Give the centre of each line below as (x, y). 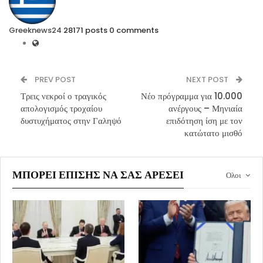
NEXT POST (208, 80)
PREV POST (54, 80)
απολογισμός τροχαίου (61, 109)
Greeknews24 (35, 31)
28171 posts (85, 31)
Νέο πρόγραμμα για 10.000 (192, 96)
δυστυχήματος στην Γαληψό (71, 121)
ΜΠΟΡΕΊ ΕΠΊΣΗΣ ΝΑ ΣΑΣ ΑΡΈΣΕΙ (98, 175)
